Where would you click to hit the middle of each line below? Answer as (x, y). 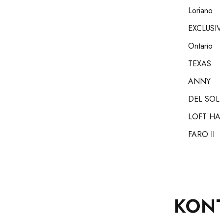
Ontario (201, 46)
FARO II (202, 134)
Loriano (201, 11)
